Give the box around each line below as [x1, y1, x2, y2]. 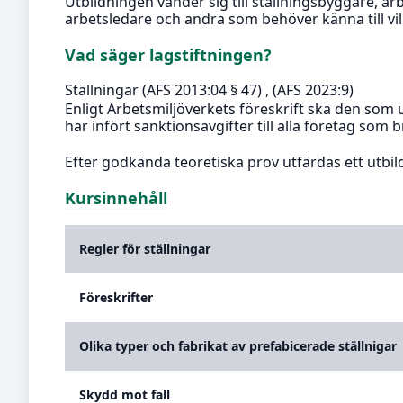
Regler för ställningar [79, 240, 210, 258]
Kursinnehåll [65, 186, 167, 209]
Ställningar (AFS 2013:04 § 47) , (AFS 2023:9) [65, 80, 354, 101]
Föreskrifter [79, 289, 153, 307]
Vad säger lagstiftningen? [65, 44, 272, 67]
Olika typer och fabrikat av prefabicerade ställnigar [79, 337, 397, 355]
